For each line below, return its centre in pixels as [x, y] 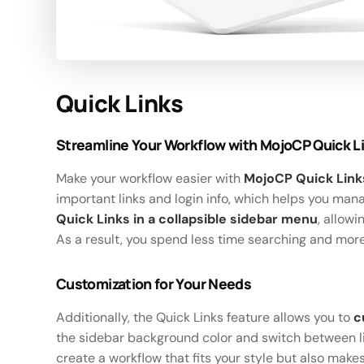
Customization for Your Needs [154, 283]
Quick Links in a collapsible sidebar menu [187, 219]
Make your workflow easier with [150, 178]
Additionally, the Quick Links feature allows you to [205, 317]
